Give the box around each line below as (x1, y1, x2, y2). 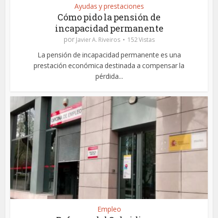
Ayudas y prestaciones (74, 1, 144, 11)
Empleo (97, 204, 121, 214)
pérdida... (95, 71, 123, 81)
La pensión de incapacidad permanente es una (37, 50, 181, 59)
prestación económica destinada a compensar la (34, 60, 184, 70)
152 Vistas (127, 35, 155, 44)
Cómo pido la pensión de (57, 11, 161, 23)
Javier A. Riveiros (75, 35, 120, 44)
